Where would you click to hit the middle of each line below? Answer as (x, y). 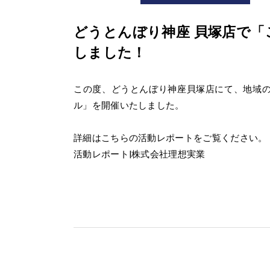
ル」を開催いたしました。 (129, 106)
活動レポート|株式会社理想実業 (140, 155)
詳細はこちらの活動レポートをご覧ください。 (171, 138)
